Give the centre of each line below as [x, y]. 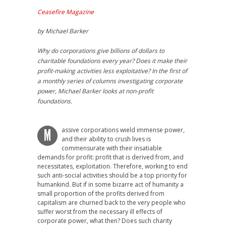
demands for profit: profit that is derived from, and [110, 157]
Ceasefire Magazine [66, 12]
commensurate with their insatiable [112, 148]
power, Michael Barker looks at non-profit [95, 91]
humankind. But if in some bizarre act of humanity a [110, 184]
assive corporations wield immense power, [123, 130]
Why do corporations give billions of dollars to [101, 51]
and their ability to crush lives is [106, 139]
